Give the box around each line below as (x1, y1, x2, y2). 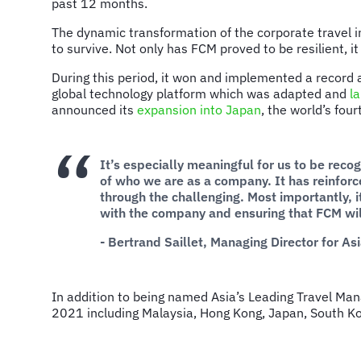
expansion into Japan (137, 102, 261, 118)
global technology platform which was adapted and (52, 85, 350, 102)
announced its (52, 102, 137, 118)
